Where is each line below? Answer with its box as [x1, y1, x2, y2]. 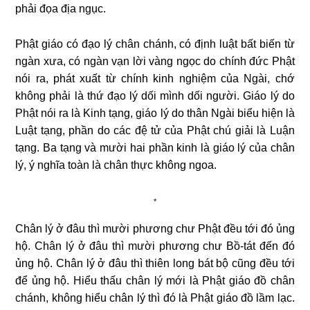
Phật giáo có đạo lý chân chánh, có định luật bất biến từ [15, 37, 295, 50]
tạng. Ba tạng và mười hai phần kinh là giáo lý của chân [15, 141, 295, 154]
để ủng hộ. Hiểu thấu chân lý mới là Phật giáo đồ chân [15, 274, 295, 286]
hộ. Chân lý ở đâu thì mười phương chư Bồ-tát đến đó [15, 239, 295, 252]
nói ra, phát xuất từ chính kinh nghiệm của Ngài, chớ [15, 72, 295, 84]
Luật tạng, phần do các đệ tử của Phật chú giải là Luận [15, 124, 295, 136]
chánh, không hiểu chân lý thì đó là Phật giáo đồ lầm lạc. [15, 291, 295, 304]
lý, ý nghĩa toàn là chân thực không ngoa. [15, 158, 217, 171]
